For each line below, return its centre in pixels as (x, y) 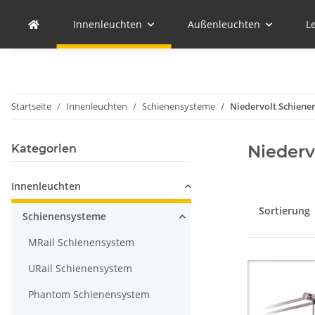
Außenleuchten (224, 24)
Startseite (31, 106)
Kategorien (44, 149)
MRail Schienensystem (81, 242)
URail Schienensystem (80, 268)
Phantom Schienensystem (89, 294)
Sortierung (284, 211)
